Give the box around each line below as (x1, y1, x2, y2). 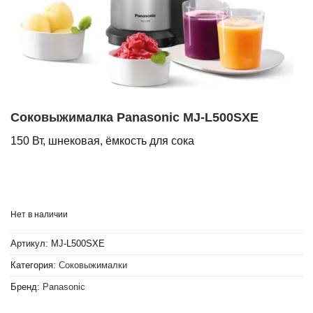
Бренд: (10, 282, 43, 293)
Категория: (10, 260, 59, 271)
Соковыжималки (59, 260, 127, 271)
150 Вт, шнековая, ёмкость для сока (10, 135, 194, 147)
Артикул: (10, 238, 51, 249)
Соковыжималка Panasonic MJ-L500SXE (10, 110, 259, 125)
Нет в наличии (10, 210, 68, 220)
